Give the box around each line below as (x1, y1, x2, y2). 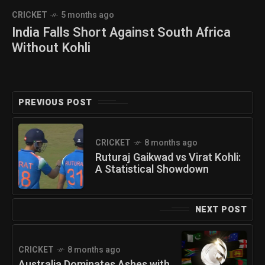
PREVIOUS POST (18, 96, 92, 109)
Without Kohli (12, 38, 91, 57)
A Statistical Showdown (95, 161, 209, 177)
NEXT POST (195, 203, 247, 216)
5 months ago (61, 8, 114, 21)
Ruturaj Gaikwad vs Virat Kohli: (95, 149, 241, 166)
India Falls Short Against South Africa (12, 22, 231, 42)
